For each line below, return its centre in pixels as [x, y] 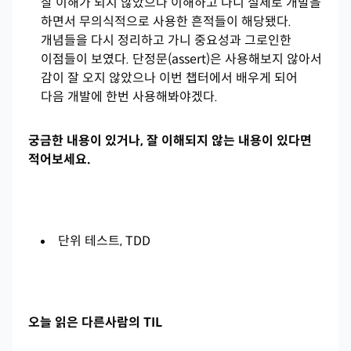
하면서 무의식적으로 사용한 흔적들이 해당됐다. [166, 22]
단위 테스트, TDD [104, 241]
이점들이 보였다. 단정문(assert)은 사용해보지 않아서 [181, 59]
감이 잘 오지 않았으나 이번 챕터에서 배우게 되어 [169, 78]
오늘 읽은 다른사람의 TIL [95, 322]
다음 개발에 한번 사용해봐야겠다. [129, 97]
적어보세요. [59, 159]
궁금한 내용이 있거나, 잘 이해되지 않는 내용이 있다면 [170, 141]
